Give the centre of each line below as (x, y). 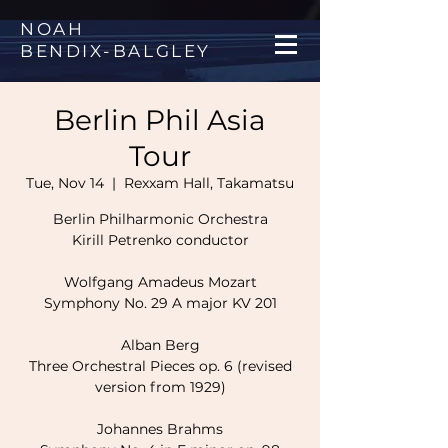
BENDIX (62, 51)
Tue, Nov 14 (65, 183)
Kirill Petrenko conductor (160, 240)
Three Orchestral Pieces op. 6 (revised (160, 366)
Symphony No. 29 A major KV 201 (160, 303)
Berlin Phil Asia (160, 120)
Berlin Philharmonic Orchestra (160, 219)
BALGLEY (161, 51)
